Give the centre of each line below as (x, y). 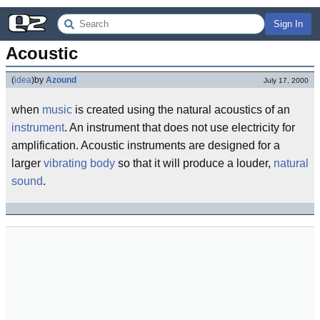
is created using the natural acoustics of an (181, 110)
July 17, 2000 (286, 80)
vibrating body (79, 163)
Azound (61, 80)
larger (27, 163)
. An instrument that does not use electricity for (180, 127)
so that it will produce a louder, (194, 163)
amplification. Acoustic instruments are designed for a (146, 145)
